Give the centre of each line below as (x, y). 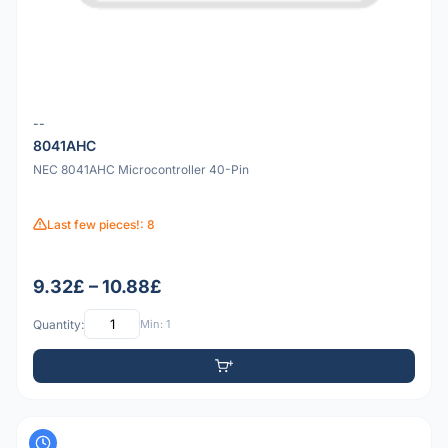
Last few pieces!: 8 (101, 224)
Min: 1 (155, 323)
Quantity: (58, 324)
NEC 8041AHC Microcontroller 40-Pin (141, 170)
